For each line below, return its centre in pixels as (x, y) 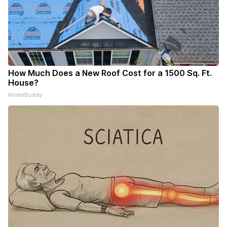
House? (23, 83)
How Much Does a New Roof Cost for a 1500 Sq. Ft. (110, 73)
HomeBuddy (25, 95)
